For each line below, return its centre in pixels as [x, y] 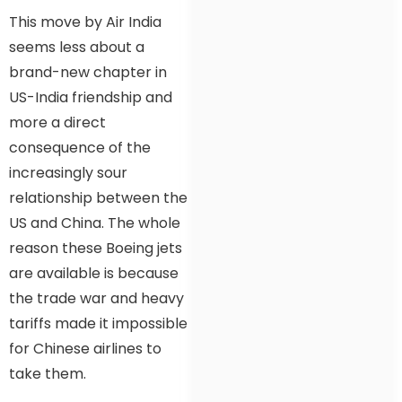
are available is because [94, 274]
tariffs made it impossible [98, 324]
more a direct [57, 123]
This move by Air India [85, 22]
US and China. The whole [95, 223]
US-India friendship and [91, 98]
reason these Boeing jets [96, 249]
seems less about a [77, 48]
